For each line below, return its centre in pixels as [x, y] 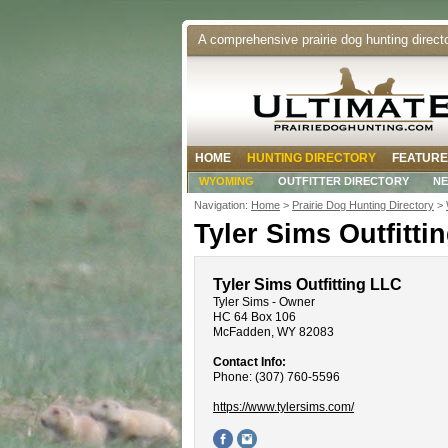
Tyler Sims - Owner [264, 301]
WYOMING [226, 181]
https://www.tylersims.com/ [283, 406]
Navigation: [222, 205]
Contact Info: [249, 361]
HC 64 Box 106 [254, 316]
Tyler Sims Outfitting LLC [307, 283]
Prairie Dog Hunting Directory [363, 205]
